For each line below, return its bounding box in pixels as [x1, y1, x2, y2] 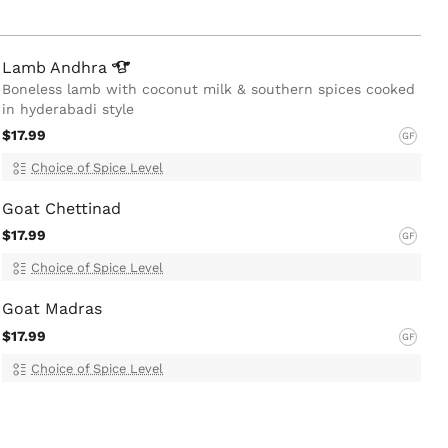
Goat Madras [2, 299, 102, 319]
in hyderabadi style [2, 101, 134, 118]
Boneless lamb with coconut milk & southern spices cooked [2, 81, 415, 98]
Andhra [50, 58, 112, 78]
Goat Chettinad [2, 198, 121, 218]
